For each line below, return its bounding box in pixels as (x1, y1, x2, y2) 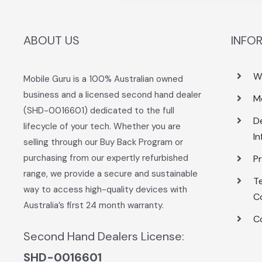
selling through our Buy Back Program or (23, 136, 184, 148)
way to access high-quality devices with (23, 183, 188, 195)
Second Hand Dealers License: (23, 228, 185, 244)
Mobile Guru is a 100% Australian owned (23, 73, 184, 85)
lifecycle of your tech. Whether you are (23, 120, 181, 132)
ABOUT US (23, 32, 80, 48)
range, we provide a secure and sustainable (23, 167, 198, 180)
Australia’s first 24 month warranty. (23, 199, 164, 211)
